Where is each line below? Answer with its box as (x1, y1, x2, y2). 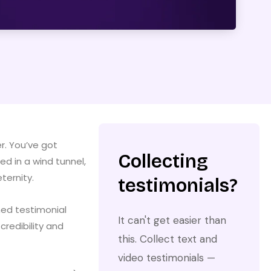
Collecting (117, 149, 208, 172)
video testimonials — (117, 250, 215, 264)
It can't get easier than (117, 213, 226, 227)
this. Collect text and (117, 232, 217, 246)
